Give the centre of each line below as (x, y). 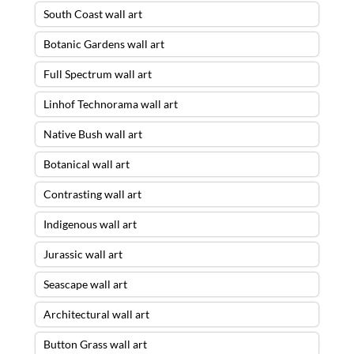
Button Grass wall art (95, 344)
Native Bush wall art (92, 134)
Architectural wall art (96, 314)
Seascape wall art (85, 284)
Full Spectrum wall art (97, 73)
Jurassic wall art (83, 254)
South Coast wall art (92, 13)
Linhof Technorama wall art (110, 104)
